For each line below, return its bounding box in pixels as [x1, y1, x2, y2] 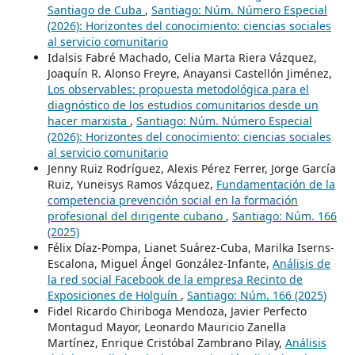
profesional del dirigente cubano [47, 208, 226, 224]
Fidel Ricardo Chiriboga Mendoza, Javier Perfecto [47, 303, 307, 319]
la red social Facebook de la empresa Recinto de [47, 272, 303, 288]
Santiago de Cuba [47, 2, 145, 18]
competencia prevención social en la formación [47, 193, 298, 208]
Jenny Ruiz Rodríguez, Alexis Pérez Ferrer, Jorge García [47, 161, 336, 177]
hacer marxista [47, 113, 130, 129]
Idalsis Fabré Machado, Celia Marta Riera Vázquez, [47, 50, 317, 66]
